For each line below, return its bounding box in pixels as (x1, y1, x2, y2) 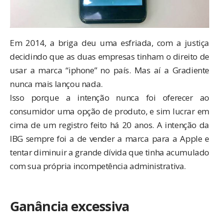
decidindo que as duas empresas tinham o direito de (10, 51, 209, 63)
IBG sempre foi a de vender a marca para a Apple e (10, 133, 209, 145)
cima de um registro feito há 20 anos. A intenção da (10, 119, 209, 131)
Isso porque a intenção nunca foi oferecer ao (10, 92, 209, 104)
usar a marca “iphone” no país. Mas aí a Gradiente (10, 65, 209, 76)
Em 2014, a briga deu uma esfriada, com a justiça (10, 37, 209, 49)
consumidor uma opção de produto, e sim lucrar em (10, 106, 209, 117)
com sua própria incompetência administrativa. (10, 160, 186, 172)
